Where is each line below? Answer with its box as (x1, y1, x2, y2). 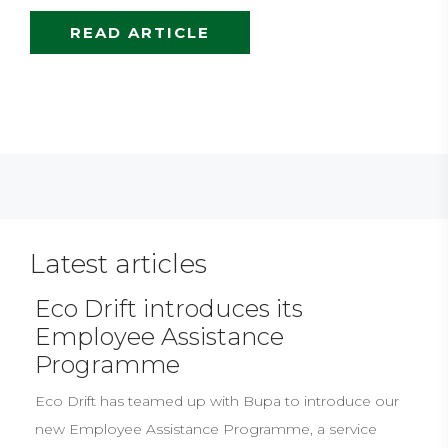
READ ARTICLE (70, 22, 210, 42)
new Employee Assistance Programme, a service (35, 419, 377, 438)
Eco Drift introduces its (35, 293, 303, 323)
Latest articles (30, 247, 207, 280)
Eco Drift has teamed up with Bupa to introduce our (35, 391, 399, 410)
